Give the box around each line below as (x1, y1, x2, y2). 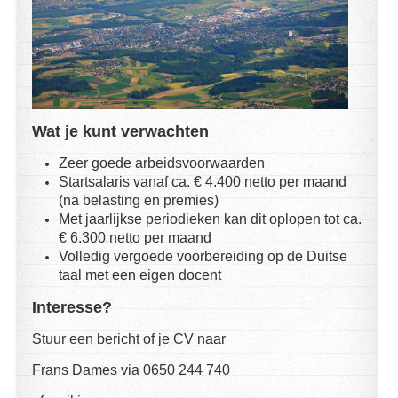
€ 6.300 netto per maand (59, 230, 211, 246)
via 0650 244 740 (121, 362, 230, 378)
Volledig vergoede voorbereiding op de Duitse (59, 249, 347, 265)
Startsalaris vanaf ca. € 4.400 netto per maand (59, 174, 346, 190)
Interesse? (32, 298, 112, 317)
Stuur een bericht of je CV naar (32, 331, 226, 347)
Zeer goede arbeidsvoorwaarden (59, 155, 265, 171)
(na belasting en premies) (59, 193, 219, 209)
